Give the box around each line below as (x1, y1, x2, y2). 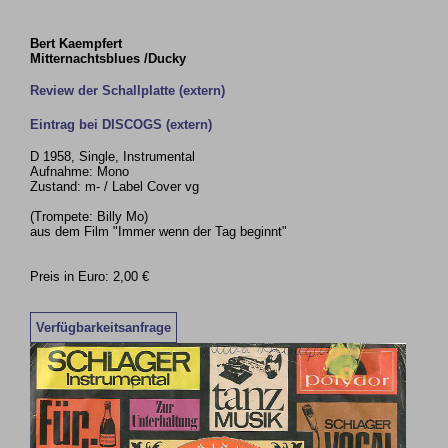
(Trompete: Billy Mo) (30, 209, 149, 224)
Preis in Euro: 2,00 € (30, 269, 150, 284)
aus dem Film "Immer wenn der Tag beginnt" (30, 224, 288, 239)
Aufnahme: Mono (30, 164, 130, 179)
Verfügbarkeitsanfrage (36, 319, 172, 335)
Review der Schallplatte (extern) (30, 83, 226, 98)
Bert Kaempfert (30, 36, 123, 51)
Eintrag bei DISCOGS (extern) (30, 117, 213, 132)
